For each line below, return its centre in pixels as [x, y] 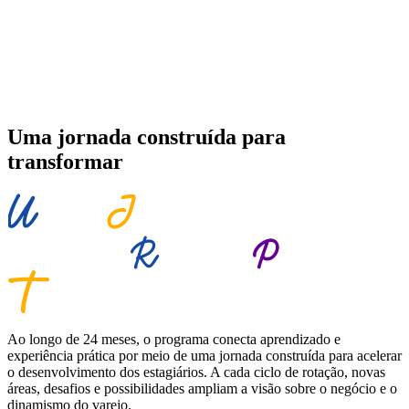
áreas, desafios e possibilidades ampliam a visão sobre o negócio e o [202, 389]
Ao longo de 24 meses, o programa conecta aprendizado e [174, 340]
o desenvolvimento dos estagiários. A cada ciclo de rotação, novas [196, 372]
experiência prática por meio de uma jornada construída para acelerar [204, 356]
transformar [65, 162]
